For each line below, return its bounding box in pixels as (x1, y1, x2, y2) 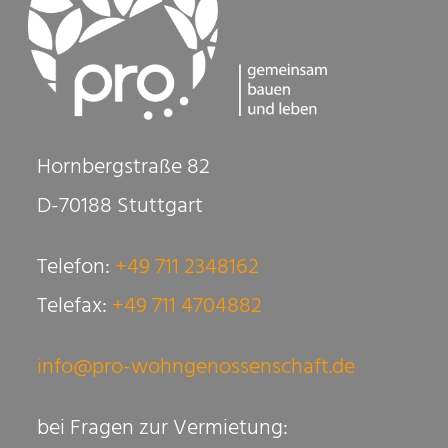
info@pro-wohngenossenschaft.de (37, 348, 356, 391)
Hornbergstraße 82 (37, 148, 211, 191)
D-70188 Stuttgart (37, 187, 204, 230)
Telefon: (37, 248, 116, 291)
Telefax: (37, 287, 113, 330)
